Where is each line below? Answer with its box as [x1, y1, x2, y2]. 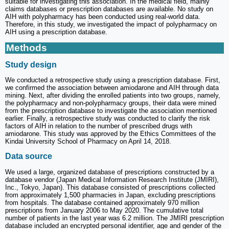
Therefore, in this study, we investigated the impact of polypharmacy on [5, 20, 217, 28]
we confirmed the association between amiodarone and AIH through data [5, 84, 219, 92]
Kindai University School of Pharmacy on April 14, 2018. [5, 138, 171, 146]
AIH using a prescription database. [5, 28, 107, 36]
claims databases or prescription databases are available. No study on [5, 5, 213, 13]
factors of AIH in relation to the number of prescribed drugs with [5, 122, 192, 130]
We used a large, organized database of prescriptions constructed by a [5, 168, 214, 176]
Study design [5, 60, 57, 69]
